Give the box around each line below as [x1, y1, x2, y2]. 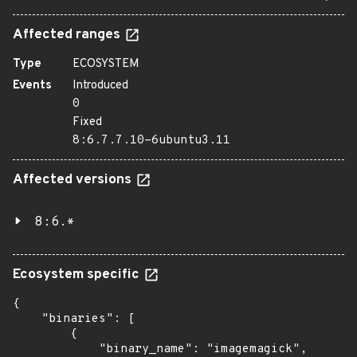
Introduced [73, 78, 128, 93]
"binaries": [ [13, 312, 135, 327]
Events [13, 78, 52, 93]
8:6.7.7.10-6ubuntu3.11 [73, 133, 230, 148]
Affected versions [13, 171, 135, 189]
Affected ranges [13, 26, 124, 44]
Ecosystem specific [13, 266, 143, 284]
